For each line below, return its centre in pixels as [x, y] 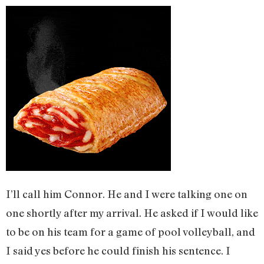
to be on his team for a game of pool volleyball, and [131, 232]
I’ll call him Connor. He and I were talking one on [127, 194]
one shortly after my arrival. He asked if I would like [132, 213]
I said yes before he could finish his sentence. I [118, 251]
